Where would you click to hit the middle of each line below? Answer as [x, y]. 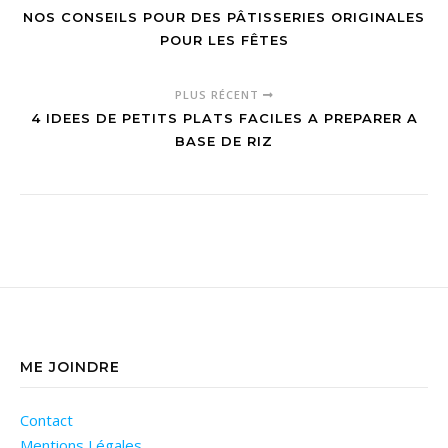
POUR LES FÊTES [224, 40]
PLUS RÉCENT [218, 95]
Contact [46, 420]
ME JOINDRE [70, 367]
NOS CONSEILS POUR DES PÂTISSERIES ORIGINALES [224, 17]
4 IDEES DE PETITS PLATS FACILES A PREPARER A [224, 118]
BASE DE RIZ [224, 141]
